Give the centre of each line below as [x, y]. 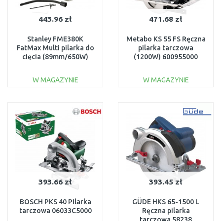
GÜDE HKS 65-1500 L [166, 202]
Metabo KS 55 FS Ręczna [166, 39]
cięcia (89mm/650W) [55, 57]
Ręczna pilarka [166, 211]
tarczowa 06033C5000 [55, 211]
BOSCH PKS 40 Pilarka [55, 202]
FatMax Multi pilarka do [55, 48]
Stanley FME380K [55, 39]
